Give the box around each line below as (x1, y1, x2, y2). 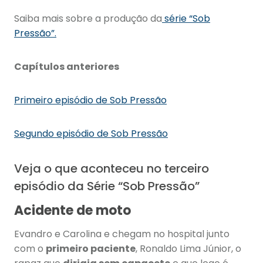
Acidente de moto (14, 201, 131, 220)
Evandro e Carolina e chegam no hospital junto (14, 227, 230, 241)
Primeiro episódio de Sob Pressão (14, 93, 167, 107)
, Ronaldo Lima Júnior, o (136, 242, 241, 256)
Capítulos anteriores (14, 60, 119, 74)
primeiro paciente (46, 242, 136, 256)
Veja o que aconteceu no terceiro (14, 160, 209, 177)
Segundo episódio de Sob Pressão (14, 127, 168, 141)
